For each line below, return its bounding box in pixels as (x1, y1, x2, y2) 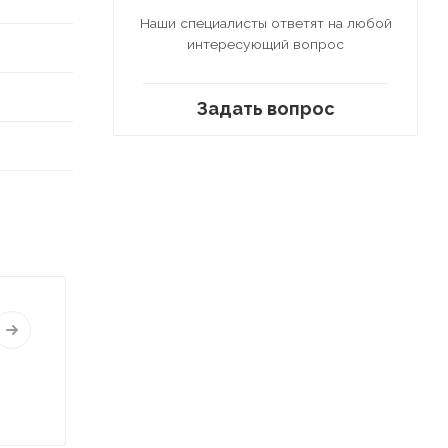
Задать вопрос (196, 97, 335, 119)
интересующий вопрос (187, 35, 344, 52)
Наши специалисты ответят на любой (139, 14, 392, 31)
